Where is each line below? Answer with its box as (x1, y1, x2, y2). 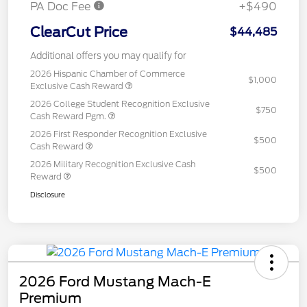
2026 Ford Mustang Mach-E (19, 273, 211, 290)
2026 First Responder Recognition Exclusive (30, 128, 207, 139)
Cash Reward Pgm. (30, 110, 108, 121)
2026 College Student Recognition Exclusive (30, 98, 210, 109)
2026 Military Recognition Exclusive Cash (30, 158, 195, 169)
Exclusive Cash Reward (30, 80, 125, 91)
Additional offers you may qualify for (30, 50, 186, 61)
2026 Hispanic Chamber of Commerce (30, 68, 185, 79)
